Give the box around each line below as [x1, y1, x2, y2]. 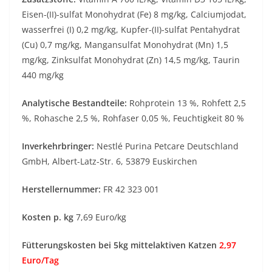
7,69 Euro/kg [76, 211, 126, 223]
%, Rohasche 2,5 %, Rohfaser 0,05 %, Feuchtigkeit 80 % [22, 112, 244, 124]
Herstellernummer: [22, 183, 101, 195]
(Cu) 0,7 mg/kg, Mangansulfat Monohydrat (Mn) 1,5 [22, 39, 228, 51]
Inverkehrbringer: [22, 140, 94, 152]
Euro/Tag [22, 254, 59, 267]
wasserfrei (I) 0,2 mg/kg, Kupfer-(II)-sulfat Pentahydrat [22, 24, 240, 36]
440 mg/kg [22, 69, 64, 81]
